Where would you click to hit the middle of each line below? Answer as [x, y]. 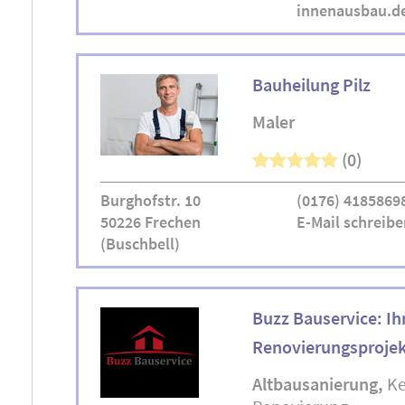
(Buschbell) [140, 244]
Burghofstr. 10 [151, 200]
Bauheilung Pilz [311, 85]
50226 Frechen [151, 222]
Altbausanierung [315, 384]
